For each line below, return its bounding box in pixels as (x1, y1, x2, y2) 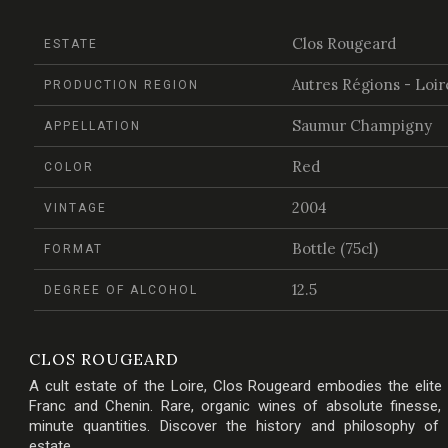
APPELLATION (44, 119, 141, 133)
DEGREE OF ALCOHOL (44, 283, 198, 297)
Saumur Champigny (291, 116, 432, 135)
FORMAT (44, 242, 103, 256)
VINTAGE (44, 201, 107, 215)
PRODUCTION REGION (44, 78, 199, 92)
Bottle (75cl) (291, 239, 378, 258)
